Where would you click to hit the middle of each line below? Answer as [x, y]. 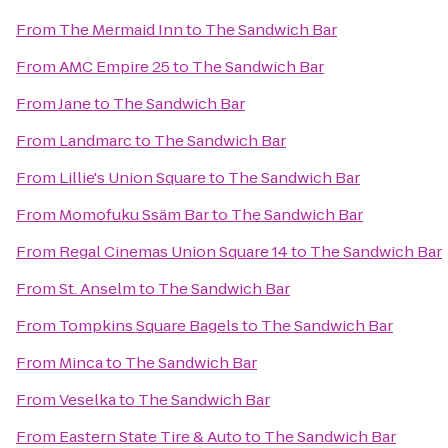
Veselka [87, 399]
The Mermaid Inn [121, 29]
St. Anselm [97, 288]
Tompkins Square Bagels [149, 325]
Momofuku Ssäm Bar [134, 214]
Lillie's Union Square [132, 177]
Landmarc [95, 140]
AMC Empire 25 [114, 66]
